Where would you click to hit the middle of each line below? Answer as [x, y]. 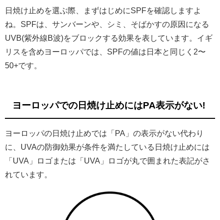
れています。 [28, 175]
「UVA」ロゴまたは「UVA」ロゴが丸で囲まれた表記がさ [108, 161]
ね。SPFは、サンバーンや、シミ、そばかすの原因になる [107, 24]
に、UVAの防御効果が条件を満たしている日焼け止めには [107, 147]
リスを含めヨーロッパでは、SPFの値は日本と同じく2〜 [105, 51]
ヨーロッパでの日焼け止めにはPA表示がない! [109, 106]
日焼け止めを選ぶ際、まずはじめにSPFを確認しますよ [103, 10]
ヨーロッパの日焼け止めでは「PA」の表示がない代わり [104, 133]
